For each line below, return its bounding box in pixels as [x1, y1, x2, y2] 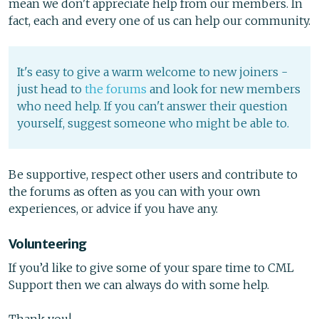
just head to [17, 82, 85, 97]
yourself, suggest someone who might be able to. [17, 116, 289, 131]
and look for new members [147, 82, 300, 97]
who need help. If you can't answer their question [17, 99, 288, 114]
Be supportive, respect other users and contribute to [9, 167, 298, 182]
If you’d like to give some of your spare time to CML [9, 261, 294, 276]
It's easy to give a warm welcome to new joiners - [17, 65, 288, 80]
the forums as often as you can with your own [9, 184, 261, 199]
